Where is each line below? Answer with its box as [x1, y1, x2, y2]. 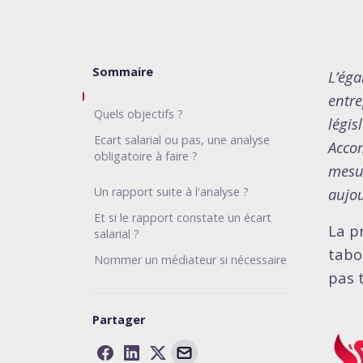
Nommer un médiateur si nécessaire [94, 252, 287, 268]
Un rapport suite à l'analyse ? [94, 184, 249, 200]
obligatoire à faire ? [94, 148, 198, 164]
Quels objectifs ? [94, 106, 183, 122]
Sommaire [92, 64, 153, 80]
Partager [92, 312, 145, 328]
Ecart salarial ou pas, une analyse [94, 132, 270, 148]
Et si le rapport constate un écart [94, 210, 271, 226]
